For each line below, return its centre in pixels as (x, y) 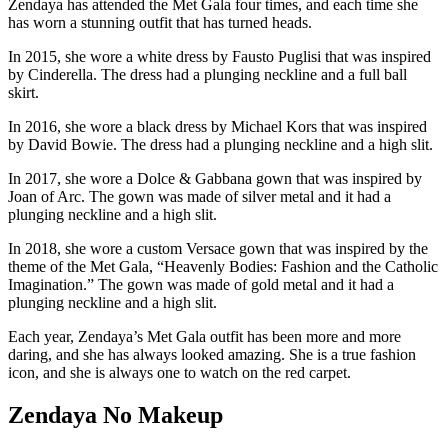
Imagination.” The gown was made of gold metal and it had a (201, 284)
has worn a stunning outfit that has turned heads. (160, 22)
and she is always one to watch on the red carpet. (195, 372)
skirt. (23, 92)
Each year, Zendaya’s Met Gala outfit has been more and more (204, 336)
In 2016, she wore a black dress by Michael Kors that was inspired (217, 126)
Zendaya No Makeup (115, 414)
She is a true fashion (350, 354)
